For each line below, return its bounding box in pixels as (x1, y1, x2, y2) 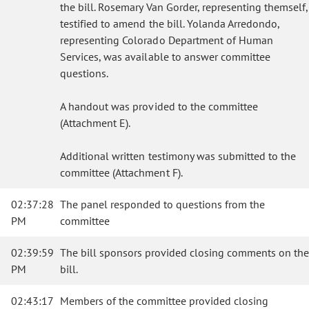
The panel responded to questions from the (60, 197, 265, 211)
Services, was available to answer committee (60, 50, 271, 63)
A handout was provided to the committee (60, 99, 259, 113)
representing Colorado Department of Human (60, 33, 274, 47)
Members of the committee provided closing (60, 294, 268, 308)
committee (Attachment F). (60, 166, 183, 179)
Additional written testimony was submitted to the (60, 149, 297, 163)
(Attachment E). (60, 116, 131, 130)
